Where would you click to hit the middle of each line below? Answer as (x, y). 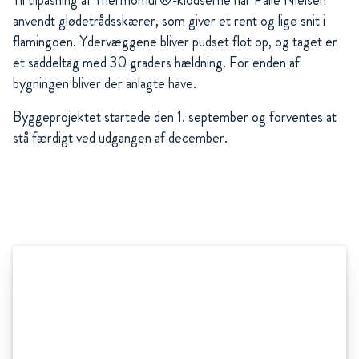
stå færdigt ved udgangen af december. (120, 138)
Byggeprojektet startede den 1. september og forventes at (175, 117)
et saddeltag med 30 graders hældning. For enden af (156, 63)
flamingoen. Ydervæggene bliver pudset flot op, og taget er (175, 42)
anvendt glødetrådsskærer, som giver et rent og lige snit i (169, 21)
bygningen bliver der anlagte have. (105, 84)
